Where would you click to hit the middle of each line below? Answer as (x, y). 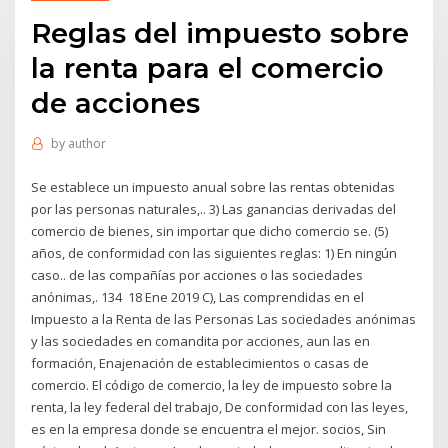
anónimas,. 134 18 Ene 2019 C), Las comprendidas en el (198, 296)
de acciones (116, 102)
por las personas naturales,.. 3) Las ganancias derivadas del (214, 208)
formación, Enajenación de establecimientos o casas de (200, 362)
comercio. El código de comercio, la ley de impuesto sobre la (212, 384)
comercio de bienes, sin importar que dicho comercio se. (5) (210, 230)
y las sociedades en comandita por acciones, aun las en (201, 340)
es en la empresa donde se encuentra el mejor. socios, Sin (209, 428)
